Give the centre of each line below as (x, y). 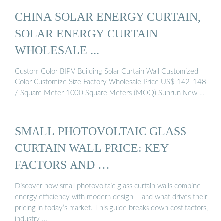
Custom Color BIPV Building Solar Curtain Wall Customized (107, 72)
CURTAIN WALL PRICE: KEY (92, 148)
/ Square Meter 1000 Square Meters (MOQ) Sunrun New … (110, 93)
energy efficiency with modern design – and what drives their (111, 197)
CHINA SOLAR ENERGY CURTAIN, (108, 16)
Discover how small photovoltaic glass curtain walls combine (108, 186)
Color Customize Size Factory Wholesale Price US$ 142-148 (110, 82)
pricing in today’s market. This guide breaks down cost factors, (111, 208)
